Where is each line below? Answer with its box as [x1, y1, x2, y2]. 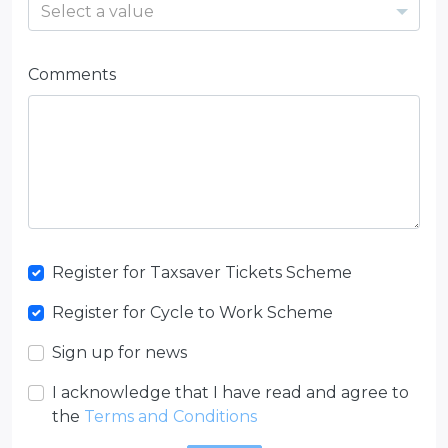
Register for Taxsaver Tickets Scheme [52, 263, 352, 282]
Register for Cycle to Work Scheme [52, 303, 333, 322]
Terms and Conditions [84, 407, 257, 426]
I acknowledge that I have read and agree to [52, 383, 409, 402]
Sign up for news [52, 343, 187, 362]
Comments [28, 65, 116, 84]
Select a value [41, 2, 154, 21]
